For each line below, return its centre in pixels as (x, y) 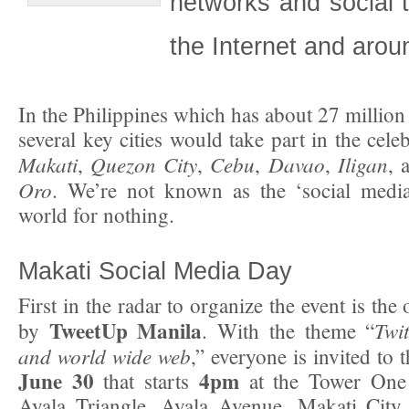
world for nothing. (96, 215)
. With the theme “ (288, 331)
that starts (146, 381)
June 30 (56, 381)
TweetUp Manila (121, 331)
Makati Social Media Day (155, 271)
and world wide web (105, 356)
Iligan (362, 164)
